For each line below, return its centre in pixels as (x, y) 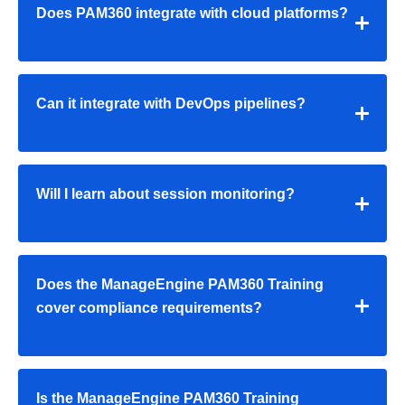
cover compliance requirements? (149, 308)
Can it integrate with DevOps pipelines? (171, 104)
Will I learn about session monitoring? (165, 194)
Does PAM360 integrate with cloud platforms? (192, 14)
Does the (69, 285)
